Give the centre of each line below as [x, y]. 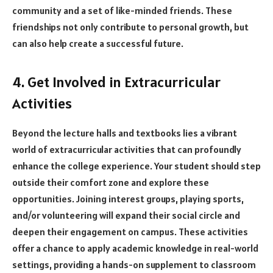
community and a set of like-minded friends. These [122, 10]
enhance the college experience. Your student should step [136, 165]
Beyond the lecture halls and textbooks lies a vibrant [125, 133]
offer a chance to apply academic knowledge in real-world [135, 248]
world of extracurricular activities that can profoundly [127, 149]
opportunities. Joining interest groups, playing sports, [128, 198]
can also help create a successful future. [98, 43]
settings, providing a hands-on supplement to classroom [134, 264]
